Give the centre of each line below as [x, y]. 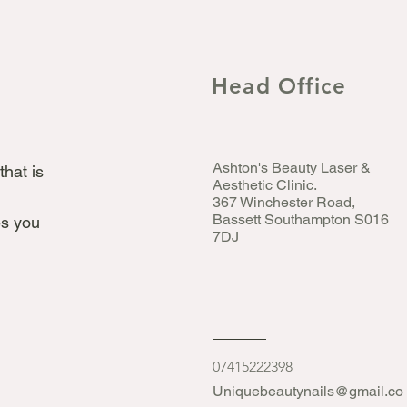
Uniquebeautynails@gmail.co [308, 391]
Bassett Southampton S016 [301, 219]
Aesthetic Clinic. [265, 185]
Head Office [279, 86]
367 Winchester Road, [284, 202]
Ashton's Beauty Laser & [292, 168]
